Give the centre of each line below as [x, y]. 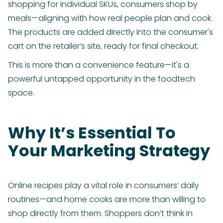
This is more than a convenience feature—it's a [99, 65]
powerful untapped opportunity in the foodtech [102, 79]
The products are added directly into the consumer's [111, 32]
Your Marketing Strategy [111, 151]
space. [21, 93]
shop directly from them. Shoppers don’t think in [100, 214]
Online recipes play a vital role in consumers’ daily [104, 186]
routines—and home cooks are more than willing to [107, 200]
